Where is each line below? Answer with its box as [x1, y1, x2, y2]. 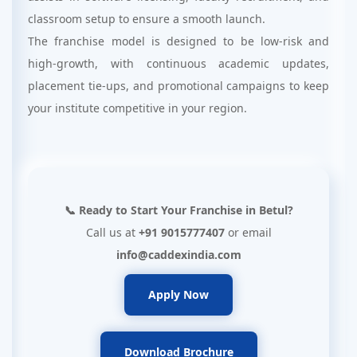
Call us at [85, 225, 139, 240]
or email [224, 225, 272, 240]
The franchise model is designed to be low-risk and [28, 33, 329, 49]
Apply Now [148, 287, 209, 302]
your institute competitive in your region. [28, 100, 247, 116]
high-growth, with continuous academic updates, [28, 56, 329, 71]
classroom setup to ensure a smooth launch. [28, 11, 265, 26]
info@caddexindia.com [116, 247, 241, 262]
